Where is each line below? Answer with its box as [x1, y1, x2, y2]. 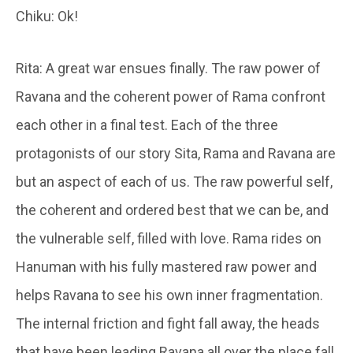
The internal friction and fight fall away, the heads [16, 314, 320, 332]
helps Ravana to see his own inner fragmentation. [16, 286, 323, 303]
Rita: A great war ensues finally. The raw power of [16, 59, 321, 76]
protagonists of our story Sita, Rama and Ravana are [16, 144, 336, 162]
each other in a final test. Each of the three [16, 116, 278, 133]
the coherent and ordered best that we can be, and [16, 201, 329, 218]
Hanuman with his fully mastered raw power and [16, 258, 317, 275]
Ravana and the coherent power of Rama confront [16, 87, 325, 105]
